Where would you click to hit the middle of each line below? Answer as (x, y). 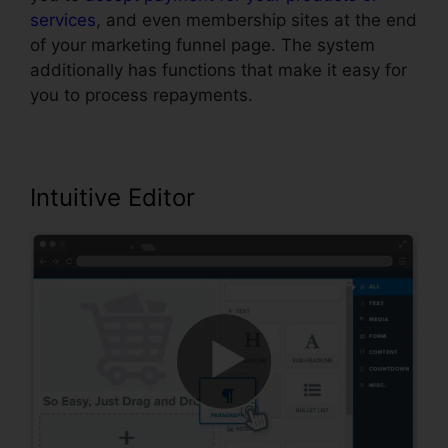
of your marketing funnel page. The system (202, 45)
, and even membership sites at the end (256, 20)
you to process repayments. (141, 95)
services (63, 20)
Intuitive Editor (112, 198)
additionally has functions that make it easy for (218, 70)
